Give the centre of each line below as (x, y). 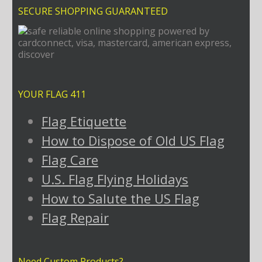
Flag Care (70, 159)
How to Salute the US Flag (120, 198)
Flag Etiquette (84, 121)
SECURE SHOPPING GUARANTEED (93, 11)
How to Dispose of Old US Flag (133, 140)
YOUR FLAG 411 (52, 94)
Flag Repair (75, 217)
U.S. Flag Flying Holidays (115, 179)
